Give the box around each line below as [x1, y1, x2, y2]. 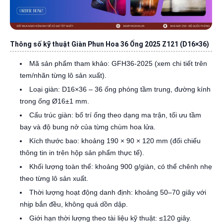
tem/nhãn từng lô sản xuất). [20, 71, 107, 79]
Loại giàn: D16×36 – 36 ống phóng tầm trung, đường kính [29, 85, 211, 93]
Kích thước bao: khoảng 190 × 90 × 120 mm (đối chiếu [29, 137, 201, 145]
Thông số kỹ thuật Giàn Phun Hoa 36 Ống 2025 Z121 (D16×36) [10, 40, 209, 48]
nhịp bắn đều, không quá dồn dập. [20, 200, 128, 208]
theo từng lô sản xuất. [20, 174, 88, 182]
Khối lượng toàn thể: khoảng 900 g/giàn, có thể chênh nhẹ [29, 163, 212, 170]
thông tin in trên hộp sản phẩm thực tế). [20, 149, 144, 157]
